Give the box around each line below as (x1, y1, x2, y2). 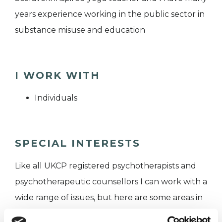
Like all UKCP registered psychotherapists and (15, 161, 196, 170)
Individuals (35, 93, 77, 103)
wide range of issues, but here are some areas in (15, 192, 203, 202)
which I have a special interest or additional (15, 208, 184, 218)
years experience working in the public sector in (15, 9, 205, 19)
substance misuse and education (15, 25, 145, 35)
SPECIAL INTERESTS (15, 137, 140, 149)
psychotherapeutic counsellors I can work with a (15, 176, 207, 186)
